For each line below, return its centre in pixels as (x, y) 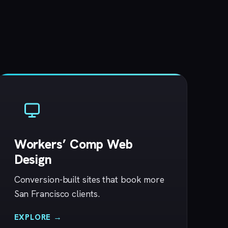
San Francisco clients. (57, 194)
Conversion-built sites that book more (89, 180)
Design (33, 160)
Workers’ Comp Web (73, 145)
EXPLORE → (38, 217)
